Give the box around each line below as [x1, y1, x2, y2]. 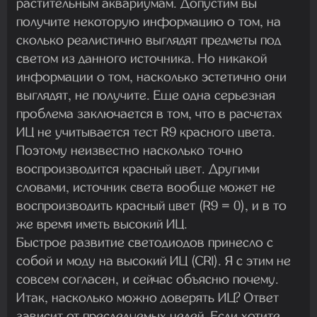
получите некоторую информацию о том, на [16, 13, 281, 30]
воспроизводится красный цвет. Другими [16, 161, 260, 177]
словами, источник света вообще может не [16, 179, 275, 195]
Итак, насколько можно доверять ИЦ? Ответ [16, 289, 279, 306]
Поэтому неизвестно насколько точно [16, 142, 243, 158]
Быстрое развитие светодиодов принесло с [16, 234, 273, 250]
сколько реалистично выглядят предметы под [16, 32, 281, 48]
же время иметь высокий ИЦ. [16, 216, 188, 232]
